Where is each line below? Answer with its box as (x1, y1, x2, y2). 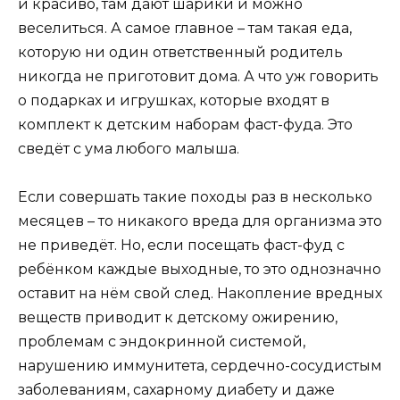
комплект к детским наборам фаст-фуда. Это (18, 115, 353, 133)
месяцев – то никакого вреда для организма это (18, 212, 382, 229)
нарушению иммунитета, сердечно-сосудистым (18, 356, 382, 374)
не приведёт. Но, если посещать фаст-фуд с (18, 236, 345, 254)
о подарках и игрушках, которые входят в (18, 91, 329, 109)
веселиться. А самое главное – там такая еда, (18, 19, 352, 37)
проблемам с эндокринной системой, (18, 332, 305, 350)
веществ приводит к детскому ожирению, (18, 308, 337, 326)
